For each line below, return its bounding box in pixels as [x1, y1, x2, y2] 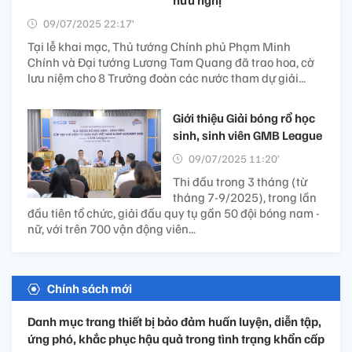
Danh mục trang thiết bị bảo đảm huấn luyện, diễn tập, [27, 313, 321, 330]
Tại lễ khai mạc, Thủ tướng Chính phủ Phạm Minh [27, 38, 291, 55]
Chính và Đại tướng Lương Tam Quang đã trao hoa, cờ [27, 54, 314, 71]
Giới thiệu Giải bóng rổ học [173, 110, 315, 126]
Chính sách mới [47, 280, 132, 297]
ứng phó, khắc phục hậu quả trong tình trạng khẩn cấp [27, 331, 324, 347]
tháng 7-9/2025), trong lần [173, 189, 317, 206]
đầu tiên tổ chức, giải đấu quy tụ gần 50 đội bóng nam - [27, 205, 320, 222]
